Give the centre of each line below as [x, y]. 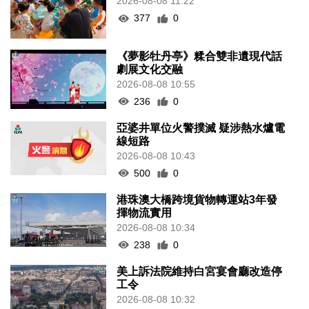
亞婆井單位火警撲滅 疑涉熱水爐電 [201, 128]
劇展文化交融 [150, 69]
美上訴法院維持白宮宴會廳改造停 [200, 271]
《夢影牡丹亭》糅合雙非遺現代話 [200, 56]
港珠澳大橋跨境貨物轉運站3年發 [197, 199]
